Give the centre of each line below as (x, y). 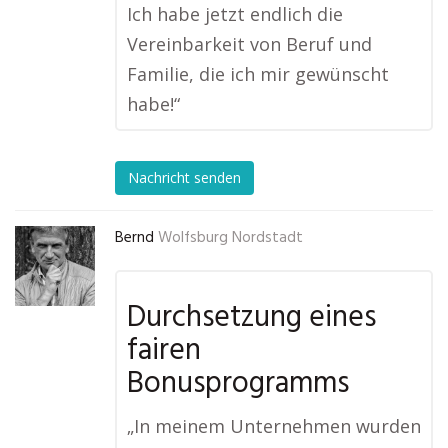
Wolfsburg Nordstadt (230, 238)
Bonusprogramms (238, 384)
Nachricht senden (184, 178)
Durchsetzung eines (251, 318)
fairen (164, 351)
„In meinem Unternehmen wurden (274, 426)
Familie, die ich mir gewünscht (258, 74)
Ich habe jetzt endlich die (235, 14)
